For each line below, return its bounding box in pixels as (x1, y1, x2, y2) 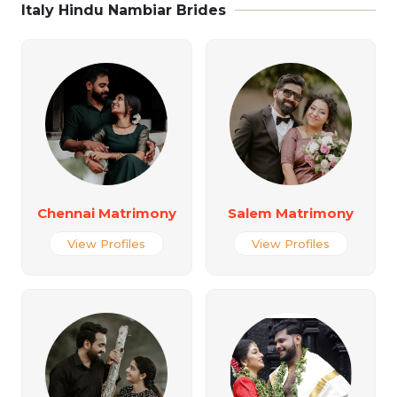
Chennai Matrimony (36, 205, 176, 222)
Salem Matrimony (227, 205, 354, 222)
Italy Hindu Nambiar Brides (21, 2, 226, 19)
